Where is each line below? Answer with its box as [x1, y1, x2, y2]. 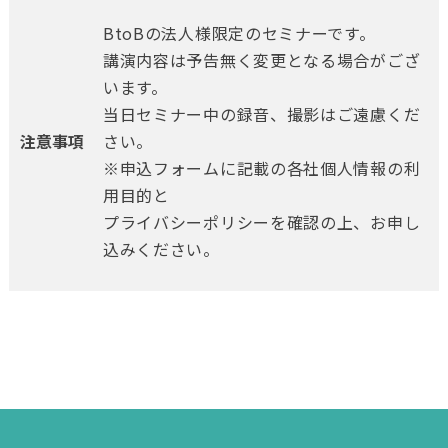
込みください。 [102, 237, 220, 262]
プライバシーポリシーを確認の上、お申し [102, 210, 421, 235]
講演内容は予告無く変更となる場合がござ [102, 48, 421, 73]
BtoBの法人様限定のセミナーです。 [102, 21, 376, 46]
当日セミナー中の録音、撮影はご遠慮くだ [102, 102, 421, 127]
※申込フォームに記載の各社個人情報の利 [102, 156, 421, 181]
